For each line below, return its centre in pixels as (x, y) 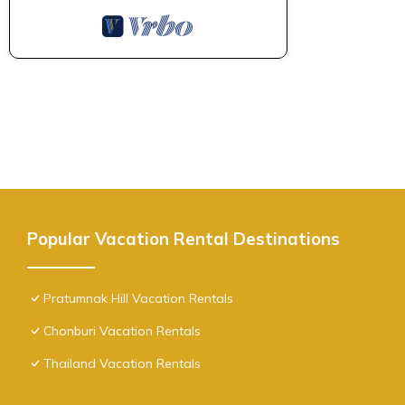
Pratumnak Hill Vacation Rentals (138, 298)
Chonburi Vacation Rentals (122, 330)
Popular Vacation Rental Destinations (184, 238)
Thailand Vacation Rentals (122, 363)
